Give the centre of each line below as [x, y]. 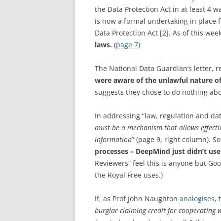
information [113, 139]
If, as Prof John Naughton [137, 199]
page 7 [127, 45]
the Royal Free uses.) [129, 175]
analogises [197, 199]
